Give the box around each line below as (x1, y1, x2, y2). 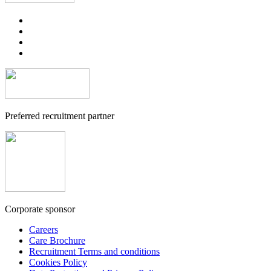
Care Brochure (29, 235, 85, 246)
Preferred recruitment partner (5, 111, 114, 122)
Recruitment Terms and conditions (29, 246, 160, 257)
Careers (29, 224, 58, 235)
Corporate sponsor (5, 204, 75, 215)
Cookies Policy (29, 257, 87, 268)
